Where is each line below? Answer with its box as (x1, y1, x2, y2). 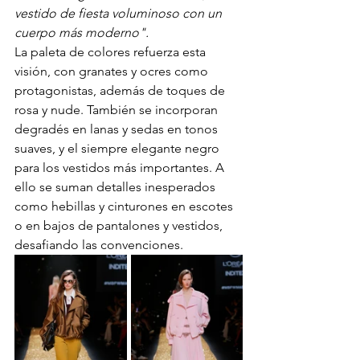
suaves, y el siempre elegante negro (14, 141, 223, 157)
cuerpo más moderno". (14, 25, 149, 41)
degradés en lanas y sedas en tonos (14, 121, 221, 137)
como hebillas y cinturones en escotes (14, 198, 236, 215)
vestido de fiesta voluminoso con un (14, 6, 225, 22)
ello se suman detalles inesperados (14, 179, 219, 195)
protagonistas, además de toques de (14, 83, 228, 99)
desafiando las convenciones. (14, 237, 183, 253)
